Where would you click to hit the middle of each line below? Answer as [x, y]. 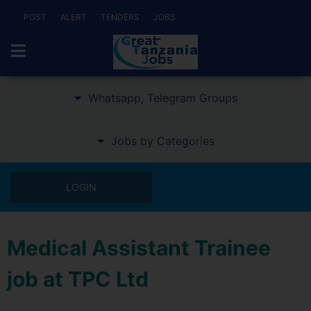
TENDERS [120, 17]
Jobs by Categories [162, 141]
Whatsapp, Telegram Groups [162, 98]
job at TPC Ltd [78, 279]
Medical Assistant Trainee [139, 248]
